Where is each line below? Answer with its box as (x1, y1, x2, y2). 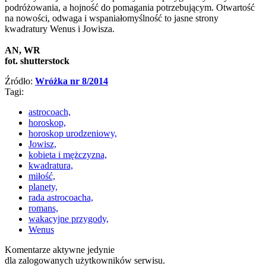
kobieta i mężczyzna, (28, 149, 107, 160)
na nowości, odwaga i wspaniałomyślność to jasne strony (5, 12, 218, 23)
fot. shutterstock (5, 55, 69, 66)
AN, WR (5, 45, 40, 55)
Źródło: (5, 75, 35, 86)
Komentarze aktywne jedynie (5, 244, 115, 255)
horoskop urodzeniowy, (28, 128, 117, 138)
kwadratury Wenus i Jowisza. (5, 23, 115, 34)
